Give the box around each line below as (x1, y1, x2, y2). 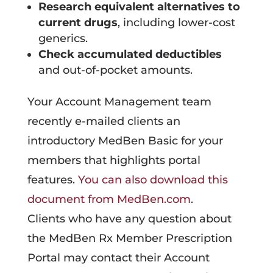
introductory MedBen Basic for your (27, 133, 223, 147)
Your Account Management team (27, 94, 211, 108)
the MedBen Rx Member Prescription (27, 231, 232, 245)
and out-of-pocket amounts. (38, 63, 193, 77)
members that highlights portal (27, 153, 200, 167)
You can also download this (77, 172, 228, 186)
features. (27, 172, 78, 186)
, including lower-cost (117, 15, 235, 29)
